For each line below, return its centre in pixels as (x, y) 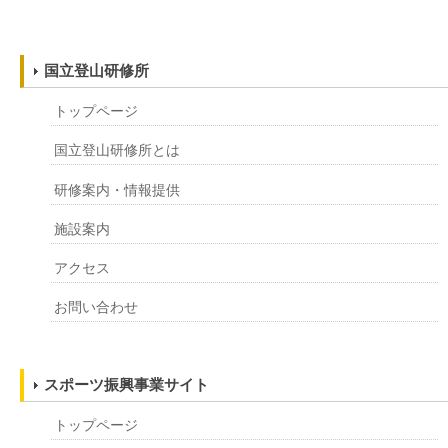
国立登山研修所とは (117, 150)
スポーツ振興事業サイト (126, 384)
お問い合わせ (96, 307)
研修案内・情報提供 (117, 189)
